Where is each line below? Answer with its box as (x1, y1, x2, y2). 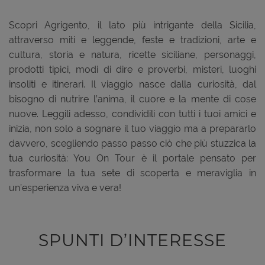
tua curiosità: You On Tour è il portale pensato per (9, 152, 256, 164)
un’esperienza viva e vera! (9, 182, 121, 193)
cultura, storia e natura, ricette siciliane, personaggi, (9, 49, 256, 60)
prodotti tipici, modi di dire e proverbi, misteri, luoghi (9, 63, 256, 75)
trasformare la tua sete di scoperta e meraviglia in (9, 167, 256, 179)
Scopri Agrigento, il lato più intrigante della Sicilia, (9, 19, 256, 31)
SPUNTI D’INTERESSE (38, 230, 227, 250)
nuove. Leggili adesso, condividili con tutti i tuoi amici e (9, 108, 256, 119)
